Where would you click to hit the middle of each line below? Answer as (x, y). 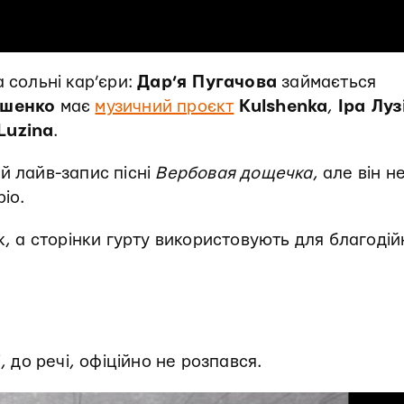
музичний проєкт (165, 107)
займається (327, 83)
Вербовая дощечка (234, 174)
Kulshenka (283, 107)
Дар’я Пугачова (207, 83)
